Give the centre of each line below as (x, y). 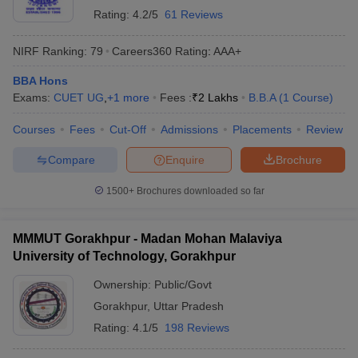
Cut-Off (128, 129)
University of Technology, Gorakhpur (124, 256)
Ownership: (124, 284)
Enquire (185, 159)
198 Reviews (197, 328)
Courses (34, 129)
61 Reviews (194, 14)
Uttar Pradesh (189, 306)
